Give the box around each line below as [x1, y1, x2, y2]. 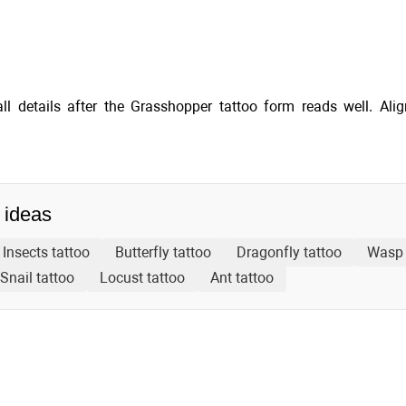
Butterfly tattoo [115, 244, 211, 261]
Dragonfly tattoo [237, 244, 342, 261]
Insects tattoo [3, 244, 90, 261]
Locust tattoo [100, 269, 185, 286]
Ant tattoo [210, 269, 274, 286]
